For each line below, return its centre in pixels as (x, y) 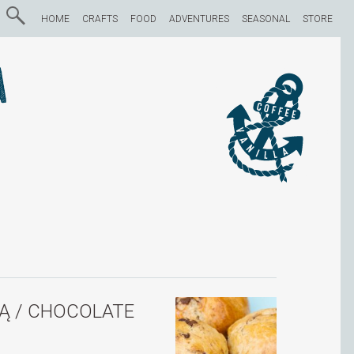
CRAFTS (100, 19)
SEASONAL (266, 19)
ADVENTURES (200, 19)
